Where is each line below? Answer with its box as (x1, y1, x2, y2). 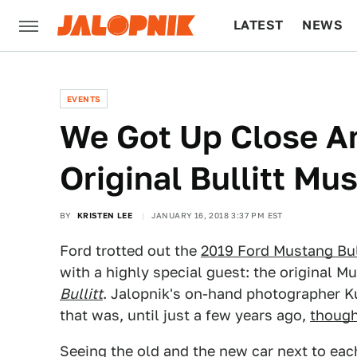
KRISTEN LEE (76, 210, 133, 220)
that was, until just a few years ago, (60, 307, 310, 324)
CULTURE (233, 69, 295, 84)
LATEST (233, 18, 284, 33)
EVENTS (67, 94, 101, 104)
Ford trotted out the (60, 242, 201, 259)
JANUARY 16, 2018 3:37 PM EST (151, 210, 283, 220)
